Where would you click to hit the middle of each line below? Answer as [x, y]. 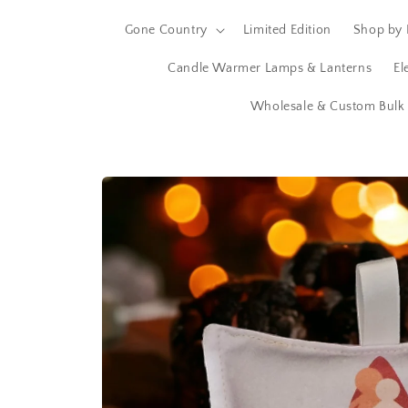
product [155, 197]
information [166, 213]
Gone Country [166, 30]
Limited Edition [287, 30]
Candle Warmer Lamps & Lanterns [270, 68]
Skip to [151, 180]
